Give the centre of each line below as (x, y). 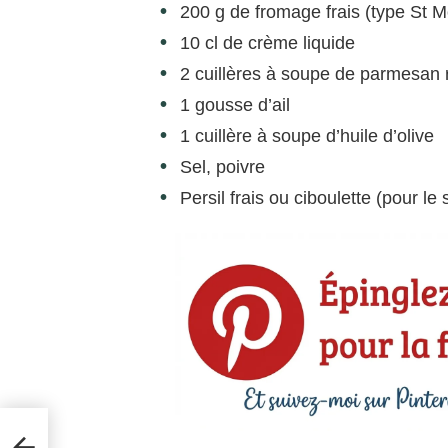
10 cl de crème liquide (267, 42)
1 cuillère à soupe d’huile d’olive (307, 135)
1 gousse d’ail (235, 104)
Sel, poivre (222, 166)
